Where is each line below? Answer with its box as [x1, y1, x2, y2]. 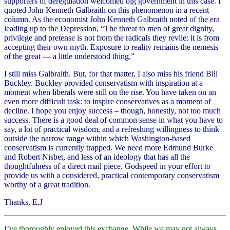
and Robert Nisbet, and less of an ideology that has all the [4, 152, 190, 161]
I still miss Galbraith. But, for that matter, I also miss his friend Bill [4, 69, 218, 78]
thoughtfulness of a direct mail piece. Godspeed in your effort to [4, 161, 210, 170]
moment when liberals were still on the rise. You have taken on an [4, 87, 216, 97]
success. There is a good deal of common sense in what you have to [4, 115, 223, 124]
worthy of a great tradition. [4, 180, 90, 189]
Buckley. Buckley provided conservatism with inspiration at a [4, 78, 203, 87]
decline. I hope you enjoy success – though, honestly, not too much [4, 106, 221, 115]
